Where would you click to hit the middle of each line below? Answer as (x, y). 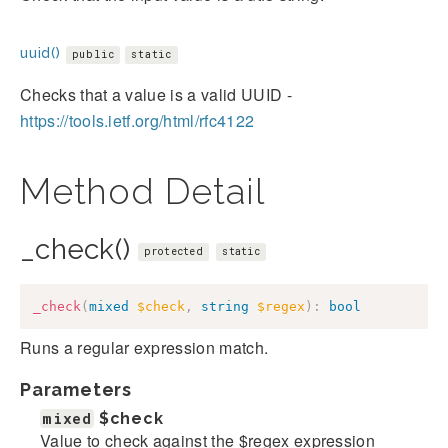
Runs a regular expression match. (144, 348)
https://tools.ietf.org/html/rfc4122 (137, 120)
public (93, 54)
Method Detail (142, 190)
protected (173, 251)
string (225, 306)
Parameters (76, 390)
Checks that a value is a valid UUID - (156, 94)
